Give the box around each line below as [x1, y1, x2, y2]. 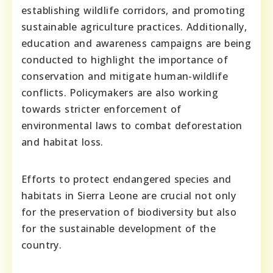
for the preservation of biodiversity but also [21, 205, 236, 219]
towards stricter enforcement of [21, 102, 182, 116]
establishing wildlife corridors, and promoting [21, 3, 246, 17]
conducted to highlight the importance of [21, 52, 228, 66]
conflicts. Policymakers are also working [21, 85, 218, 99]
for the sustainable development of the [21, 221, 216, 235]
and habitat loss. [21, 135, 104, 149]
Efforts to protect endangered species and [21, 172, 232, 186]
